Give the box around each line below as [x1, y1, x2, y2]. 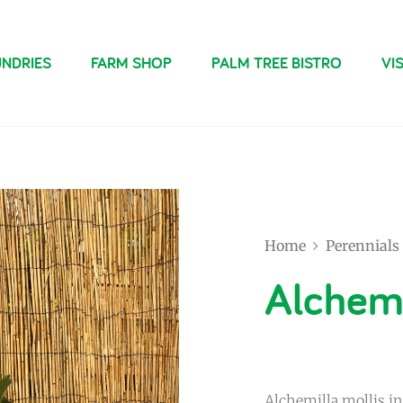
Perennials [326, 237, 399, 255]
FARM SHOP [91, 52, 172, 73]
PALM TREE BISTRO [211, 52, 342, 73]
